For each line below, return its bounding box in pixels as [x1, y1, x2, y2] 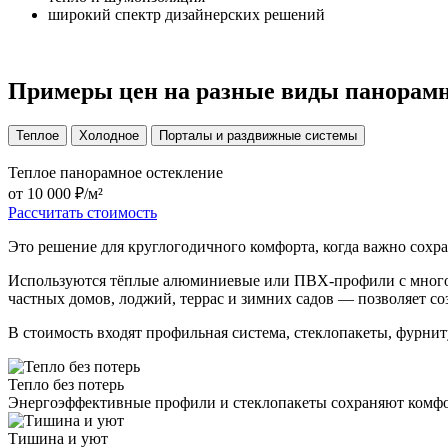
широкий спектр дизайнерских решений [48, 6, 325, 24]
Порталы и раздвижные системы [159, 128, 357, 144]
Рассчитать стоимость [8, 204, 157, 222]
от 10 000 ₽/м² [8, 185, 103, 203]
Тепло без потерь [8, 376, 124, 394]
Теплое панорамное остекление [8, 164, 223, 182]
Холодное [79, 128, 139, 144]
